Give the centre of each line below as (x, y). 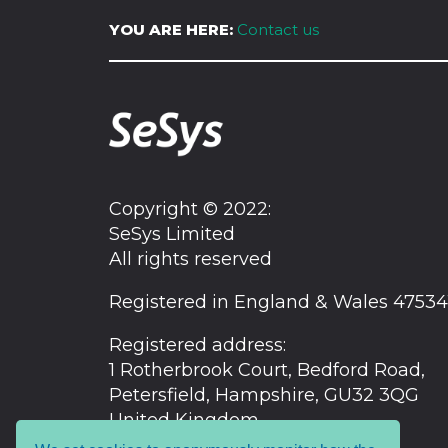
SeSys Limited (171, 234)
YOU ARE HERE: (170, 30)
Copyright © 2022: (189, 209)
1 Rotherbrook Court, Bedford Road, (266, 370)
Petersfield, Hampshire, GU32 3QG (263, 395)
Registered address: (197, 345)
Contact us (277, 30)
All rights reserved (190, 259)
